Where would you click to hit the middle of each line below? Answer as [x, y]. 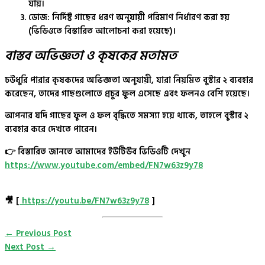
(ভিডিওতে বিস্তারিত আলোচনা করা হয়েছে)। [102, 31]
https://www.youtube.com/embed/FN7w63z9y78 [104, 165]
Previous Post [43, 233]
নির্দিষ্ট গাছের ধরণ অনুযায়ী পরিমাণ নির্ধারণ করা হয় [140, 18]
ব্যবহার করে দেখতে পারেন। [51, 130]
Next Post [26, 247]
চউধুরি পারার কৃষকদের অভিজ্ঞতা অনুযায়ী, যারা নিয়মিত [104, 80]
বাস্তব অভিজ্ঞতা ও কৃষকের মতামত [91, 56]
